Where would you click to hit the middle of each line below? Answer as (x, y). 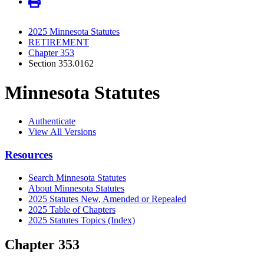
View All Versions (62, 132)
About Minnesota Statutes (76, 188)
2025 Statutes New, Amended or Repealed (107, 199)
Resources (29, 154)
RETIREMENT (59, 42)
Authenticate (52, 121)
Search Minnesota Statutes (77, 177)
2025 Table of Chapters (72, 209)
